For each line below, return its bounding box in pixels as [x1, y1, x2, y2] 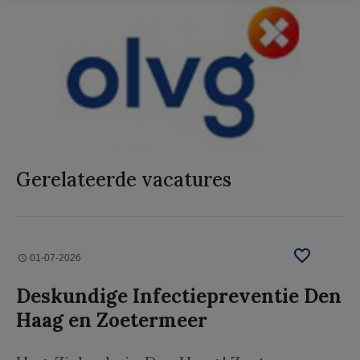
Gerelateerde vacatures [16, 167, 231, 193]
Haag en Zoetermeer [16, 308, 207, 333]
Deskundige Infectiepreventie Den [16, 284, 342, 309]
